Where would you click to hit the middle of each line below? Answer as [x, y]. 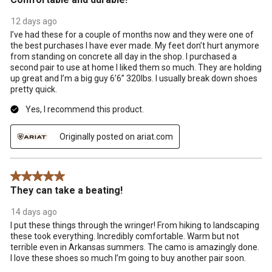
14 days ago [34, 212]
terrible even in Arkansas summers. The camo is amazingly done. [135, 247]
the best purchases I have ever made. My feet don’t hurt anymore [135, 45]
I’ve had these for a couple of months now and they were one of [132, 34]
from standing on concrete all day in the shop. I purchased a [124, 56]
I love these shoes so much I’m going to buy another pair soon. [128, 258]
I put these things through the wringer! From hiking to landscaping [135, 225]
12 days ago [34, 21]
